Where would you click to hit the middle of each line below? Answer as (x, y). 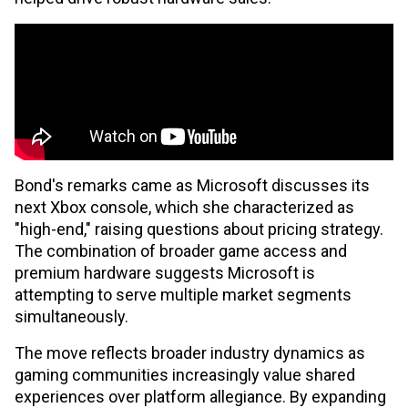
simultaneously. (71, 316)
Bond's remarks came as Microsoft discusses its (192, 185)
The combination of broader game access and (181, 251)
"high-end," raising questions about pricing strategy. (199, 229)
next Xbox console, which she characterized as (184, 207)
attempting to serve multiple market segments (183, 295)
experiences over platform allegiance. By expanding (200, 397)
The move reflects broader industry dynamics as (190, 353)
